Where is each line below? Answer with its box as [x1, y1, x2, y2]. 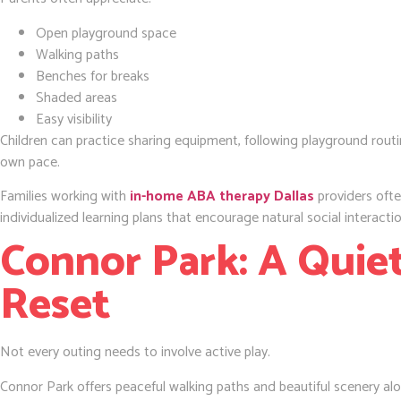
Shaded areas [36, 85, 117, 110]
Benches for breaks [36, 64, 149, 89]
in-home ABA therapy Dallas [130, 183, 314, 209]
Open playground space [36, 21, 176, 46]
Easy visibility [36, 107, 112, 132]
